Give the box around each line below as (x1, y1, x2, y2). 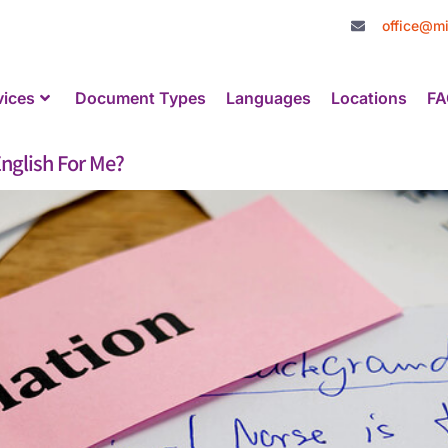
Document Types (75, 88, 207, 108)
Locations (331, 88, 408, 108)
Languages (226, 88, 312, 108)
